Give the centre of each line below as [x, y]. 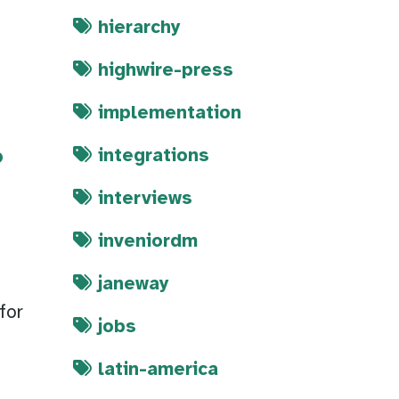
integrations [154, 156]
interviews [145, 199]
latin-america [158, 370]
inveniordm [148, 242]
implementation [170, 114]
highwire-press [166, 71]
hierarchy [139, 28]
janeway [134, 285]
